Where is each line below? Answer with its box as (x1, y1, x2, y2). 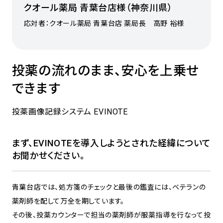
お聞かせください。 (11, 150, 85, 161)
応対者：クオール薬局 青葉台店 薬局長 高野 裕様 (23, 19, 184, 28)
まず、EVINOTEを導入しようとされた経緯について (11, 137, 211, 148)
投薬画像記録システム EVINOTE (11, 107, 128, 117)
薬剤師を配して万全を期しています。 (11, 197, 125, 205)
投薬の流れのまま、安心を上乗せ (11, 63, 199, 79)
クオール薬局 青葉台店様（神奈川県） (23, 2, 173, 13)
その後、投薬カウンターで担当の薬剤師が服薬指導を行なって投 (11, 211, 211, 219)
